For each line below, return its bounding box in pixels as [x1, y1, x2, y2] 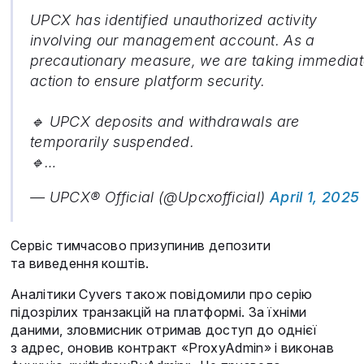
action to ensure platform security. [30, 72, 266, 90]
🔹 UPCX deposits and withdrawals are [30, 113, 300, 131]
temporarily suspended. [30, 133, 194, 151]
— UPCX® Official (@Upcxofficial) [30, 188, 270, 206]
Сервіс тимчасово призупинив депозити [11, 237, 271, 254]
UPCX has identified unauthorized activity [30, 11, 318, 29]
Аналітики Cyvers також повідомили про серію [11, 286, 313, 303]
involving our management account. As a [30, 32, 315, 50]
